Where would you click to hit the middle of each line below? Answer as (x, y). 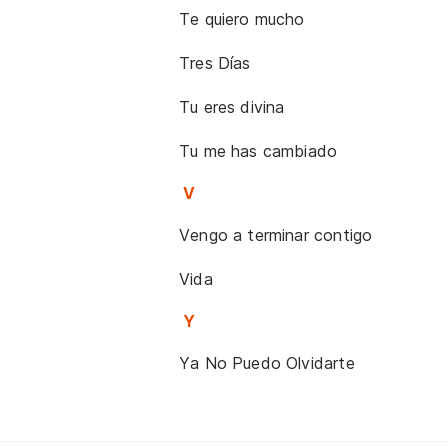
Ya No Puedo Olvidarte (267, 363)
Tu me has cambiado (258, 151)
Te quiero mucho (242, 19)
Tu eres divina (232, 107)
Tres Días (215, 63)
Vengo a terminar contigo (276, 235)
